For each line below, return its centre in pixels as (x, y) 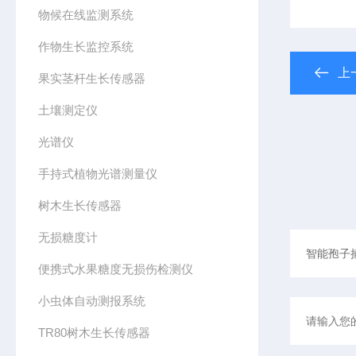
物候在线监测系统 (86, 15)
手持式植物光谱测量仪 (98, 174)
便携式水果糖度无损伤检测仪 (116, 269)
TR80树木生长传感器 (95, 333)
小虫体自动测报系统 (92, 301)
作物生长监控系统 (86, 46)
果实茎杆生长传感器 (92, 78)
